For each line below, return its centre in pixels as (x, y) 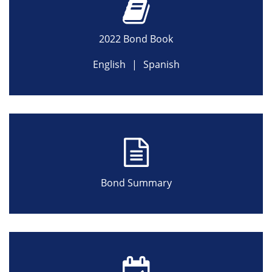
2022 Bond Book (136, 39)
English (109, 64)
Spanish (161, 64)
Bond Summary (136, 182)
